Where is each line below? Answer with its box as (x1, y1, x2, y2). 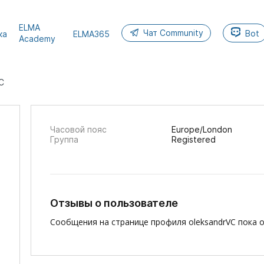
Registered (171, 134, 216, 144)
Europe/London (171, 124, 232, 134)
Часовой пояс (49, 124, 107, 134)
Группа (49, 134, 78, 144)
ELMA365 (72, 28, 110, 39)
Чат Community (143, 28, 203, 38)
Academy (18, 34, 55, 44)
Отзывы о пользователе (49, 197, 178, 209)
